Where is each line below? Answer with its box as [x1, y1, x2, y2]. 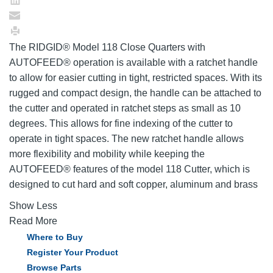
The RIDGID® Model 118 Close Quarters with [9, 41, 205, 52]
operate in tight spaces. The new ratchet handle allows [9, 133, 244, 144]
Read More [9, 215, 57, 226]
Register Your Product [27, 247, 118, 257]
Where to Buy [27, 232, 83, 242]
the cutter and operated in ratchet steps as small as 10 [9, 102, 241, 113]
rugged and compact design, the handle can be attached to [9, 87, 261, 98]
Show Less [9, 200, 57, 211]
